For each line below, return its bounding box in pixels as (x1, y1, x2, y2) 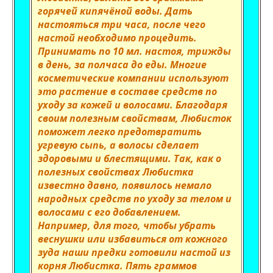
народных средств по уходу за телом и (38, 192, 232, 205)
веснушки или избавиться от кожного (38, 232, 227, 246)
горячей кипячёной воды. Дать (38, 4, 193, 18)
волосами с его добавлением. (38, 205, 181, 219)
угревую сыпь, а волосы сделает (38, 138, 199, 152)
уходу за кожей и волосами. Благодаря (38, 98, 227, 112)
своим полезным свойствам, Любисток (38, 112, 232, 125)
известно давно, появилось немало (38, 179, 211, 192)
